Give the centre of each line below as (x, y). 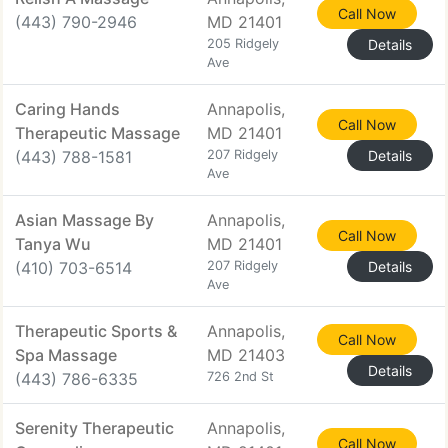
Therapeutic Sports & (96, 331)
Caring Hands (67, 109)
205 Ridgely (243, 43)
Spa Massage (66, 355)
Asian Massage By (84, 220)
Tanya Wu (53, 244)
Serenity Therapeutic (94, 428)
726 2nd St (240, 376)
